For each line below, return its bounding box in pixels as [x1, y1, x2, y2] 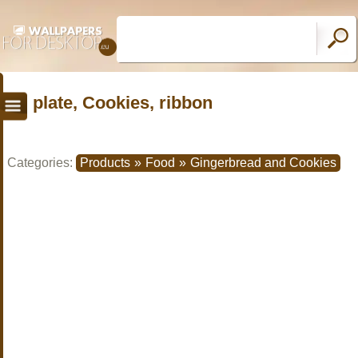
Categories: [7, 156, 76, 169]
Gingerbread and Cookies [190, 156, 336, 169]
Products [80, 156, 130, 169]
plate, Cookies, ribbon [33, 92, 213, 113]
